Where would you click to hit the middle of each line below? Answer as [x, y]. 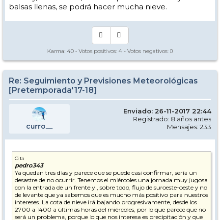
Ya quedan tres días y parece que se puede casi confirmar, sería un [106, 173]
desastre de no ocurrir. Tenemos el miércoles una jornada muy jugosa [111, 180]
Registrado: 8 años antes [172, 119]
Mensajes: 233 [189, 127]
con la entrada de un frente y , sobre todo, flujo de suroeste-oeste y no [111, 187]
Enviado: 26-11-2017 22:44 [167, 111]
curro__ [39, 126]
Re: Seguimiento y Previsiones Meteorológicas [103, 81]
